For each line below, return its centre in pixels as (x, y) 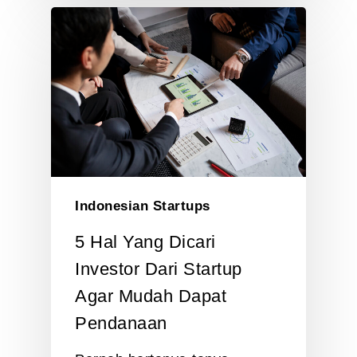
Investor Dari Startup (159, 269)
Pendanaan (121, 324)
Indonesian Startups (143, 206)
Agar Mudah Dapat (151, 296)
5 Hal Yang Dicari (145, 242)
